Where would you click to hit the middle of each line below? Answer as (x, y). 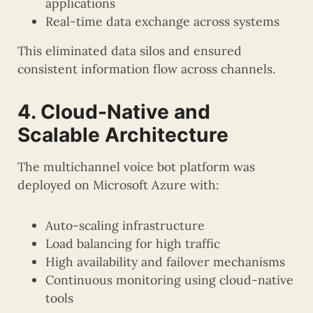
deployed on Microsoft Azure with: (118, 185)
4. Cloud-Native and (114, 112)
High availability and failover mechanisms (165, 262)
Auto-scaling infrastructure (125, 226)
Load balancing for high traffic (133, 244)
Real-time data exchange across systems (162, 22)
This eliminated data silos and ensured (130, 51)
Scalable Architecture (123, 135)
